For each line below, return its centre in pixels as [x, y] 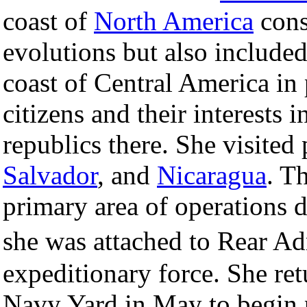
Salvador [50, 175]
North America [174, 21]
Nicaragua [212, 175]
